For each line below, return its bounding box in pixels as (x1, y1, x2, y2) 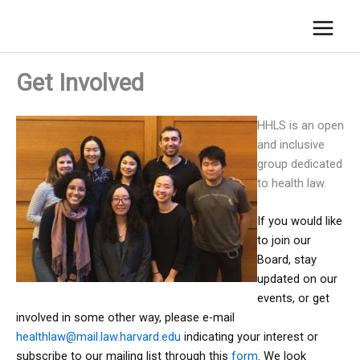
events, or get (257, 291, 329, 306)
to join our (257, 233, 311, 248)
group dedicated (257, 156, 342, 171)
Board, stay (257, 252, 317, 268)
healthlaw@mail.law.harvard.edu (16, 329, 181, 345)
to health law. (257, 175, 326, 190)
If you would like (257, 214, 342, 229)
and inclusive (257, 137, 325, 152)
